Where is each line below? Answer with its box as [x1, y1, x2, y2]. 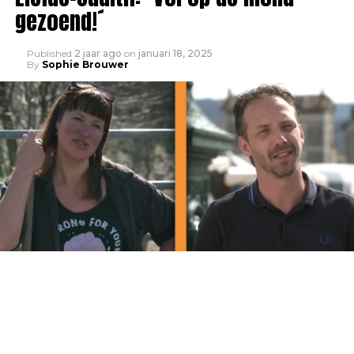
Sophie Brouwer [41, 58, 129, 70]
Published [26, 47, 72, 59]
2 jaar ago [73, 47, 122, 59]
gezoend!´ [14, 4, 104, 38]
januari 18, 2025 [137, 47, 213, 59]
